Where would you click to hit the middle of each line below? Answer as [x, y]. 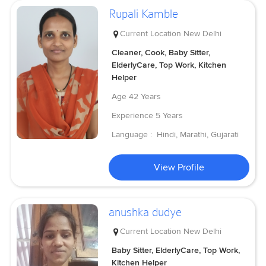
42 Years [145, 96]
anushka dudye [145, 212]
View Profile [179, 167]
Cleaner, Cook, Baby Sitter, [161, 52]
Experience [133, 115]
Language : [133, 134]
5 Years [170, 115]
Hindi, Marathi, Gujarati [198, 134]
